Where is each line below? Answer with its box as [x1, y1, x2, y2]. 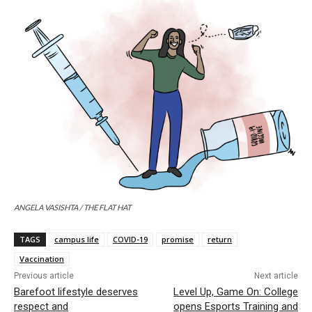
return [208, 234, 232, 245]
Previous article [14, 271, 74, 281]
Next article [253, 271, 298, 281]
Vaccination [19, 253, 64, 265]
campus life [54, 234, 99, 245]
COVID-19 [113, 234, 148, 245]
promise [162, 234, 194, 245]
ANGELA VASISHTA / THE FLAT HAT [14, 203, 131, 212]
